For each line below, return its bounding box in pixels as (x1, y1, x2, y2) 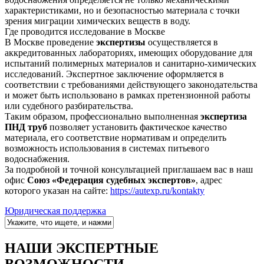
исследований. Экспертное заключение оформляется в (5, 68, 224, 79)
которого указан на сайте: (5, 185, 110, 196)
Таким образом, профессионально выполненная (5, 111, 200, 121)
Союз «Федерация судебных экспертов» (27, 174, 196, 185)
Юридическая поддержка (5, 205, 106, 216)
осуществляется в (146, 37, 218, 47)
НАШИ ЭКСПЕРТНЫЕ (5, 240, 159, 256)
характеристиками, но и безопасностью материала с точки (5, 5, 240, 15)
